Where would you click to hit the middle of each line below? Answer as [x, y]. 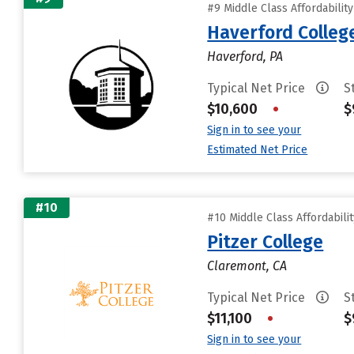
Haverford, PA [245, 56]
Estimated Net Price [258, 150]
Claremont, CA [247, 266]
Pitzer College [265, 242]
